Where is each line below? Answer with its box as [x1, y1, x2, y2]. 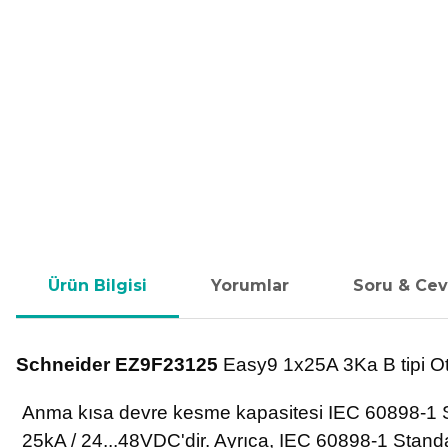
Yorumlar [211, 276, 289, 295]
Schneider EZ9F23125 [16, 354, 218, 375]
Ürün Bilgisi [48, 276, 147, 295]
